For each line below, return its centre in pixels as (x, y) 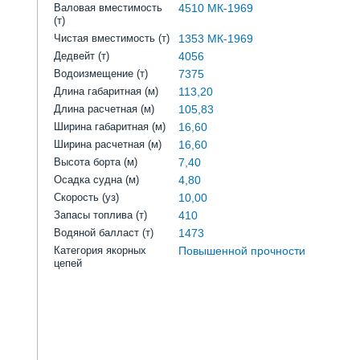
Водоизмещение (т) (101, 74)
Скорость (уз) (86, 197)
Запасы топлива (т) (100, 215)
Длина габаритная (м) (106, 91)
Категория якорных (100, 250)
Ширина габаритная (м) (110, 127)
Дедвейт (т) (82, 56)
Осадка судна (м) (96, 180)
